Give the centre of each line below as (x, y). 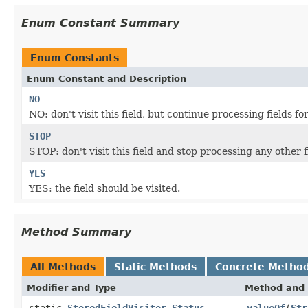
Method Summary (76, 232)
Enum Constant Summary (100, 23)
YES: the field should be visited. (104, 188)
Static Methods (155, 266)
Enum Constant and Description (107, 78)
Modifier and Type (71, 287)
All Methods (63, 266)
